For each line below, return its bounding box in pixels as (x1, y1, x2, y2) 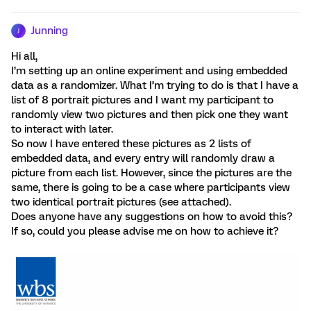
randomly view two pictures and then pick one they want (11, 108, 288, 121)
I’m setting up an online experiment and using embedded (11, 65, 287, 77)
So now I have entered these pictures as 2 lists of (11, 137, 251, 150)
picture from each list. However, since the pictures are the (11, 167, 292, 179)
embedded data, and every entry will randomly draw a (11, 152, 275, 165)
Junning (31, 24, 68, 37)
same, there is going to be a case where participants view (11, 181, 290, 194)
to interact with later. (11, 123, 113, 135)
